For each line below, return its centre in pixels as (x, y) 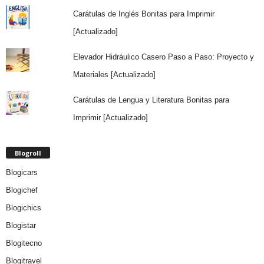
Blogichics (24, 207)
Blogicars (22, 172)
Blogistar (21, 225)
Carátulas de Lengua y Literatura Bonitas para (151, 100)
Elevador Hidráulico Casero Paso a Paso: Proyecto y (163, 57)
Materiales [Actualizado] (114, 74)
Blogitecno (24, 243)
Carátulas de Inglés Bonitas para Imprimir (143, 14)
